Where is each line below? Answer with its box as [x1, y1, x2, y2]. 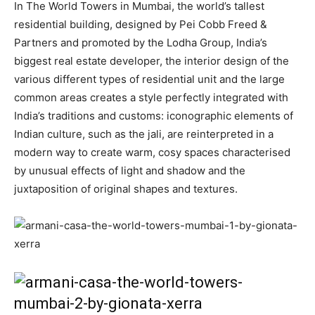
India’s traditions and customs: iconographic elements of [14, 109, 293, 122]
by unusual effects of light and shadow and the [14, 164, 245, 177]
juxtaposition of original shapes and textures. [14, 182, 238, 195]
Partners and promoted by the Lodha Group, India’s [14, 36, 267, 49]
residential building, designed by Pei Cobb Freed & [14, 18, 267, 31]
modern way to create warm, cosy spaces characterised [14, 146, 290, 159]
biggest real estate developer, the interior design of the [14, 54, 289, 67]
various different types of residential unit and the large [14, 72, 285, 86]
